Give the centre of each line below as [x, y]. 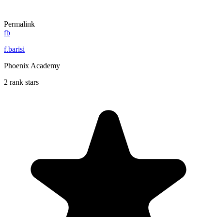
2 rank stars [21, 82]
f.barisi [14, 49]
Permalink [19, 24]
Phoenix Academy [32, 65]
